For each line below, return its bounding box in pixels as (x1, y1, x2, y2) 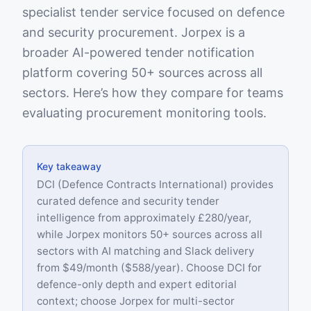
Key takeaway (37, 160, 101, 172)
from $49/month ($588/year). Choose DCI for (37, 261, 262, 274)
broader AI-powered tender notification (22, 45, 255, 60)
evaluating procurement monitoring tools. (22, 106, 267, 120)
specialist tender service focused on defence (22, 5, 285, 19)
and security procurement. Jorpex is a (22, 25, 245, 40)
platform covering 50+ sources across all (22, 65, 262, 80)
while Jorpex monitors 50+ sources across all (37, 228, 262, 241)
